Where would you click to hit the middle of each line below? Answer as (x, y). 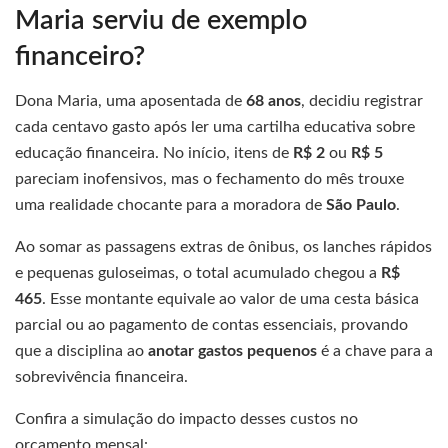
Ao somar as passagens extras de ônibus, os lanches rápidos (223, 247)
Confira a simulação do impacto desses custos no (186, 419)
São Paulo (361, 205)
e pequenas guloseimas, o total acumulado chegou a (198, 273)
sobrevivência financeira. (101, 377)
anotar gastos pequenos (232, 351)
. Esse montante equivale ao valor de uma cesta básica (230, 299)
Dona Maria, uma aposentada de (130, 101)
